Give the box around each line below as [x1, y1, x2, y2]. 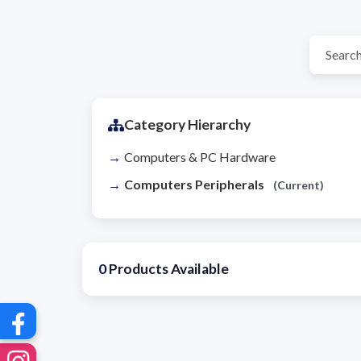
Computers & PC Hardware [124, 149, 276, 165]
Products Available [106, 260, 229, 278]
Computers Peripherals [124, 176, 267, 193]
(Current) [273, 178, 324, 193]
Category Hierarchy [124, 116, 251, 134]
